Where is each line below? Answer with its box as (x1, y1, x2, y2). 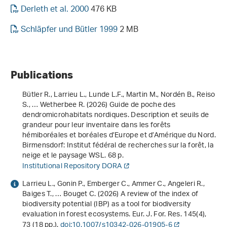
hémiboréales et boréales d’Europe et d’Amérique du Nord (22, 128, 214, 144)
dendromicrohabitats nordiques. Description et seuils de (22, 107, 209, 124)
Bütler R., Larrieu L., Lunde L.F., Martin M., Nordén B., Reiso (22, 87, 215, 103)
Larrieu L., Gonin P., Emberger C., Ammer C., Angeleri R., (22, 176, 205, 193)
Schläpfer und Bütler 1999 (21, 22, 118, 39)
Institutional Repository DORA (22, 159, 122, 175)
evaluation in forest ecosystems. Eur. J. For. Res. (22, 207, 184, 223)
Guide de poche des (109, 97, 176, 113)
